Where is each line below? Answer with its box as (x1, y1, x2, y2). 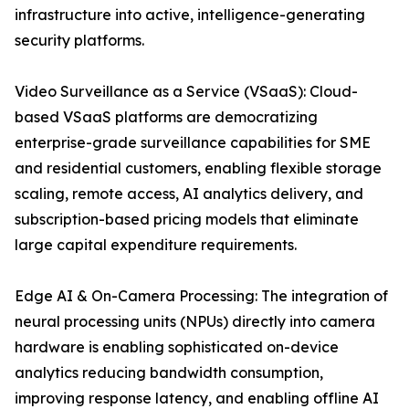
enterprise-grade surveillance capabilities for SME (15, 133, 371, 152)
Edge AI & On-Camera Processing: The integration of (15, 287, 388, 306)
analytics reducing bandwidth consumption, (15, 363, 323, 383)
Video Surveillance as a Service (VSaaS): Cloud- (15, 82, 358, 101)
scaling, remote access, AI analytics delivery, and (15, 184, 363, 204)
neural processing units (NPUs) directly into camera (15, 312, 375, 331)
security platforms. (15, 31, 144, 50)
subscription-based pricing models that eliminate (15, 210, 359, 229)
